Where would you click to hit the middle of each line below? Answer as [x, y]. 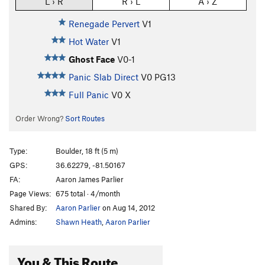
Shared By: [28, 207]
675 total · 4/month [88, 193]
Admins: [23, 222]
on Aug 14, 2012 [128, 207]
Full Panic [88, 95]
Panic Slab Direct [103, 77]
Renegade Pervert [104, 24]
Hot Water [88, 42]
